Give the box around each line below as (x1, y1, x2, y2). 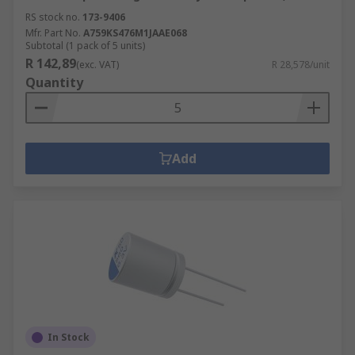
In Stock (48, 330, 90, 344)
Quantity (25, 74, 83, 91)
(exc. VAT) (76, 58, 119, 71)
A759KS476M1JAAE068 (83, 26, 187, 40)
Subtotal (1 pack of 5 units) (25, 39, 145, 52)
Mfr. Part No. (25, 26, 81, 40)
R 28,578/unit (272, 58, 330, 71)
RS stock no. (25, 10, 80, 24)
